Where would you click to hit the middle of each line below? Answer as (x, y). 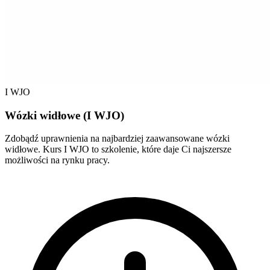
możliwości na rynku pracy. (57, 160)
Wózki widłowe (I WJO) (64, 115)
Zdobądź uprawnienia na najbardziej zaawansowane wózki (117, 139)
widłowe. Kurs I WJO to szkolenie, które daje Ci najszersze (118, 149)
